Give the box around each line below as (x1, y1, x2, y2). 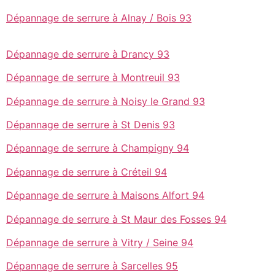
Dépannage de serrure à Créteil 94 (6, 165, 167, 178)
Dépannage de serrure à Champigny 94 (6, 142, 189, 155)
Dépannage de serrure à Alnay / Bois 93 (6, 11, 192, 24)
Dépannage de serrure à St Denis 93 (6, 118, 175, 131)
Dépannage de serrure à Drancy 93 (6, 47, 169, 60)
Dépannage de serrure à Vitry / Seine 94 (6, 236, 193, 249)
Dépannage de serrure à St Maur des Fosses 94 (6, 212, 227, 225)
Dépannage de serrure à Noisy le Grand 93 (6, 95, 205, 107)
